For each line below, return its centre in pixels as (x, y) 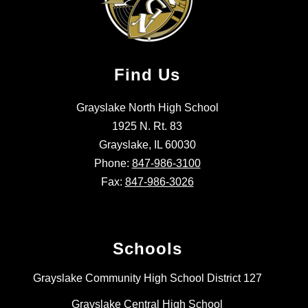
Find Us (147, 75)
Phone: (113, 164)
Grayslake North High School (147, 108)
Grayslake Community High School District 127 (147, 278)
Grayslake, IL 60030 (147, 145)
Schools (147, 249)
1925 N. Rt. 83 (147, 126)
